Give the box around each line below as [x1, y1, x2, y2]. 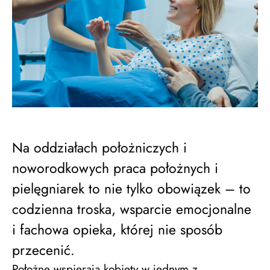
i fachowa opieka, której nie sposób [12, 219, 222, 240]
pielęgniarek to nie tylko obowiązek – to [12, 178, 251, 199]
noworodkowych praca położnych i [12, 158, 218, 178]
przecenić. [12, 240, 75, 260]
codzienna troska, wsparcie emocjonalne [12, 199, 251, 219]
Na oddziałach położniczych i [12, 137, 187, 158]
